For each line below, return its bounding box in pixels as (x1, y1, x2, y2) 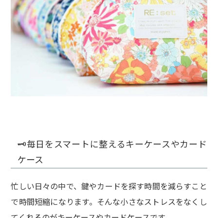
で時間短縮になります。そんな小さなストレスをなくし (11, 195, 207, 207)
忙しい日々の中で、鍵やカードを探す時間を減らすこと (11, 180, 207, 192)
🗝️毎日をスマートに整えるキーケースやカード (17, 137, 207, 150)
